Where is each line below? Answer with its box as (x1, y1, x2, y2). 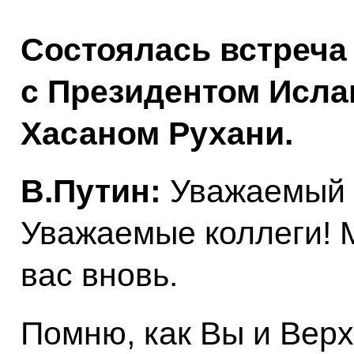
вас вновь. (20, 257, 178, 294)
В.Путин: (20, 173, 170, 210)
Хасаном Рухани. (20, 115, 293, 152)
